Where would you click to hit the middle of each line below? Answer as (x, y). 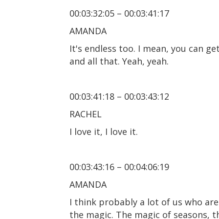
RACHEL (86, 114)
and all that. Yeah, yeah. (119, 61)
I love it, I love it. (104, 131)
